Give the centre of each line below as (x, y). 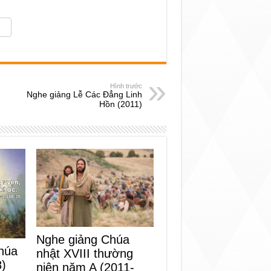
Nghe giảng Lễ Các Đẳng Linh (84, 94)
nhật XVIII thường (85, 254)
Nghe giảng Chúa (83, 240)
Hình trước (126, 86)
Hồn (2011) (120, 104)
